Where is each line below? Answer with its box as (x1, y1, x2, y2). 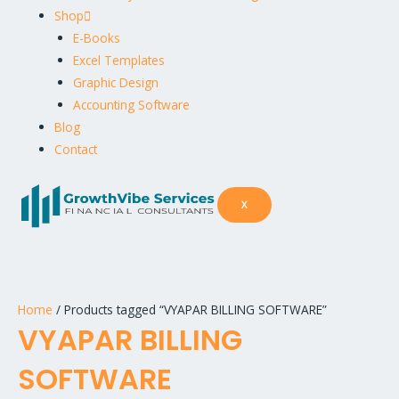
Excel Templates (72, 52, 165, 69)
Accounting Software (72, 96, 190, 113)
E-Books (72, 29, 120, 46)
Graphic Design (72, 74, 159, 91)
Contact (54, 141, 98, 158)
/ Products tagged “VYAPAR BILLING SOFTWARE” (53, 301, 327, 319)
